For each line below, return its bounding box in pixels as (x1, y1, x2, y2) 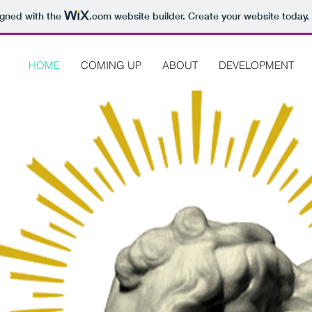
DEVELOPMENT (219, 58, 294, 72)
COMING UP (81, 58, 141, 72)
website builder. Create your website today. (111, 10, 309, 23)
